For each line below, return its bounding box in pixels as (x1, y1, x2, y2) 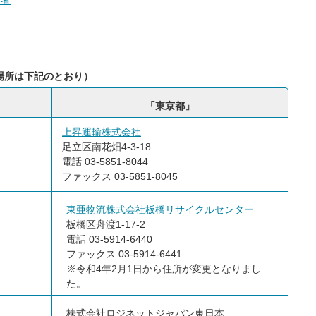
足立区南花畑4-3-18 (59, 141, 151, 152)
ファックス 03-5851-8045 (59, 171, 178, 182)
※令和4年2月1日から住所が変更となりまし (66, 263, 261, 274)
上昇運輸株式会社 (62, 126, 141, 138)
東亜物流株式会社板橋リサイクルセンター (66, 204, 254, 215)
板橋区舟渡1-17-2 (66, 219, 145, 230)
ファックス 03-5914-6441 (66, 248, 182, 260)
